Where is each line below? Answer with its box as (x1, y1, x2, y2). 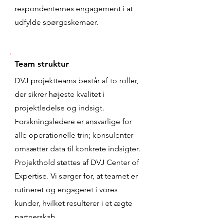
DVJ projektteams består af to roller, (15, 76, 139, 85)
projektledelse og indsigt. (15, 103, 104, 112)
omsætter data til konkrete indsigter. (15, 144, 140, 153)
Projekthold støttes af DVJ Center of (15, 158, 139, 167)
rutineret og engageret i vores (15, 185, 118, 194)
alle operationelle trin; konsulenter (15, 130, 133, 140)
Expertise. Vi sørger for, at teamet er (15, 171, 138, 181)
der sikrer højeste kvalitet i (15, 90, 105, 99)
